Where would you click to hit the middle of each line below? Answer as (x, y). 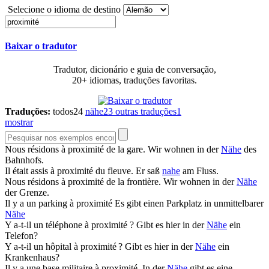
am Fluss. (199, 171)
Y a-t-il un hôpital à (43, 247)
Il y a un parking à (41, 204)
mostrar (19, 122)
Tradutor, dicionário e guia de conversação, (134, 70)
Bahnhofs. (24, 160)
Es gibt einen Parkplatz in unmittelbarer (189, 204)
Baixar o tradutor (41, 46)
